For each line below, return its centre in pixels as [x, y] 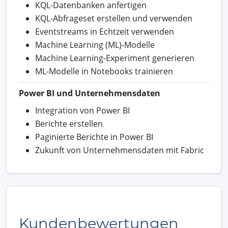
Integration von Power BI [82, 110]
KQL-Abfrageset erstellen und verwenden [114, 18]
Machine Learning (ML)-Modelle [95, 45]
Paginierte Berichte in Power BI [94, 137]
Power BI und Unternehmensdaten [90, 93]
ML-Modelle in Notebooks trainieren [104, 71]
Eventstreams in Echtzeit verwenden [105, 31]
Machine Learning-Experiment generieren [115, 58]
